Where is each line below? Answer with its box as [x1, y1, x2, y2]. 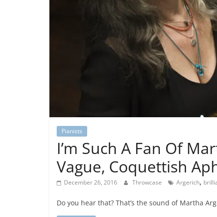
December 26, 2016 [64, 178, 117, 186]
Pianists [62, 127, 82, 135]
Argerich [176, 178, 200, 186]
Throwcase [132, 178, 163, 186]
